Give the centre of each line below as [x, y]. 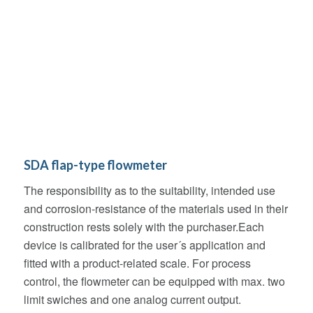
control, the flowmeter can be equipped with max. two [154, 281]
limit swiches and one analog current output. [132, 299]
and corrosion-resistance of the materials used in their [155, 208]
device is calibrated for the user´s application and [144, 245]
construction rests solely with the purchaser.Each [144, 226]
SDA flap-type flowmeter [95, 165]
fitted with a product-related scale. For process [137, 263]
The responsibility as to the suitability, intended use [149, 190]
